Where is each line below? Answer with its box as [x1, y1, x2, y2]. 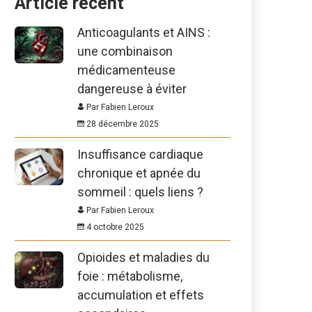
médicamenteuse [77, 63, 175, 77]
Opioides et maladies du [77, 250, 210, 265]
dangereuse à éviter [77, 81, 187, 96]
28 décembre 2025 [84, 119, 159, 129]
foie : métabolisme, [77, 269, 182, 283]
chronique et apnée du [77, 166, 201, 180]
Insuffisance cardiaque [77, 147, 203, 162]
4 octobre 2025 [84, 222, 144, 232]
